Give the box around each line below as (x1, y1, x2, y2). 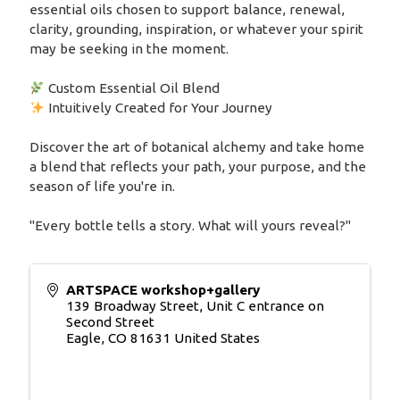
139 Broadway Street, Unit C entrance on (65, 298, 324, 314)
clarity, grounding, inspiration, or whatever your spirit (29, 21, 363, 37)
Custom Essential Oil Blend (45, 80, 221, 96)
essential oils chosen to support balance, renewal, (29, 2, 345, 18)
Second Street (65, 314, 154, 330)
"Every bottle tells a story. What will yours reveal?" (29, 218, 354, 234)
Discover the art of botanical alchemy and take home (29, 139, 364, 155)
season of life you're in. (29, 179, 175, 195)
